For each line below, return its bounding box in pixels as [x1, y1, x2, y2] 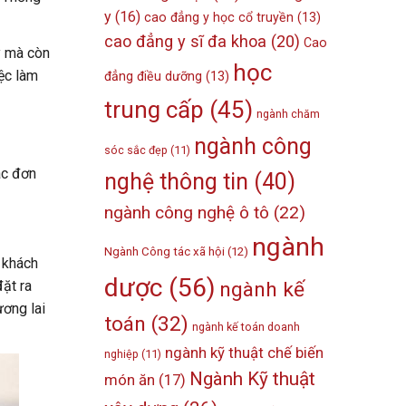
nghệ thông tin [104, 169, 249, 196]
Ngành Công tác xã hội [104, 245, 226, 259]
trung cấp [104, 96, 205, 124]
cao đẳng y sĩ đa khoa [104, 32, 267, 52]
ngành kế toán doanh [192, 320, 301, 334]
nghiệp [104, 347, 140, 362]
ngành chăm [256, 107, 321, 121]
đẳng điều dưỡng [104, 69, 203, 84]
